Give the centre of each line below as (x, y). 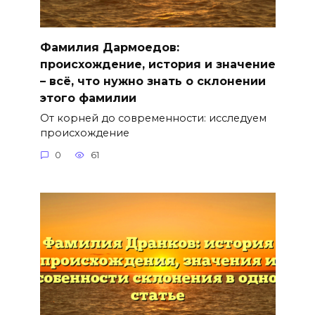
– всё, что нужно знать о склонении (153, 81)
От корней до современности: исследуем (153, 118)
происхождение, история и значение (157, 64)
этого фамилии (88, 98)
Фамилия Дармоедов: (109, 47)
